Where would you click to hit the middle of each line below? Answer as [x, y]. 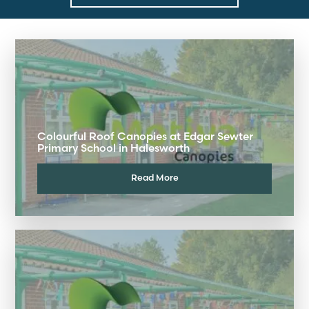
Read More [154, 178]
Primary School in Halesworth [113, 148]
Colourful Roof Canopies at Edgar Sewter [145, 136]
